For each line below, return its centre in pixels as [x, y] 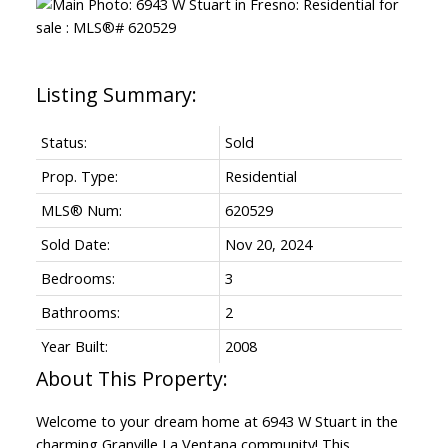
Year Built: [74, 345]
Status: [63, 141]
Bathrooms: [80, 311]
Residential [260, 175]
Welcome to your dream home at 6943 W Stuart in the [216, 420]
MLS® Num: [81, 209]
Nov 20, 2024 [268, 243]
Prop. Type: [79, 175]
